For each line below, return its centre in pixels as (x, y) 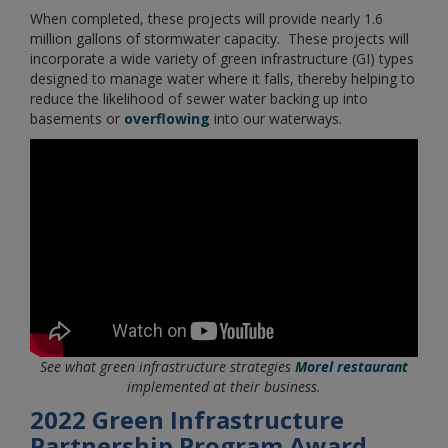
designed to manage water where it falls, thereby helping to (222, 78)
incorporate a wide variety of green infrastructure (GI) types (222, 58)
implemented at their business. (224, 387)
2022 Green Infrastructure (187, 420)
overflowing (167, 118)
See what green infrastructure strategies (167, 367)
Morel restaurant (351, 367)
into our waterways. (276, 118)
